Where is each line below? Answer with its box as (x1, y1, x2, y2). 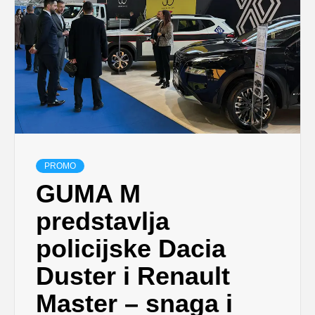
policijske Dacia (36, 234, 226, 264)
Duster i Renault (36, 262, 230, 291)
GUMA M (36, 179, 141, 209)
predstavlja (36, 207, 169, 236)
